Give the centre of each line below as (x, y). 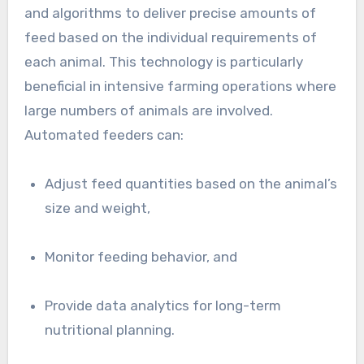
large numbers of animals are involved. (148, 111)
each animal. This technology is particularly (163, 62)
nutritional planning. (110, 330)
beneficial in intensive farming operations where (180, 87)
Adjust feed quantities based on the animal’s (191, 184)
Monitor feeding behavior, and (141, 257)
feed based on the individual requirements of (170, 38)
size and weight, (98, 208)
